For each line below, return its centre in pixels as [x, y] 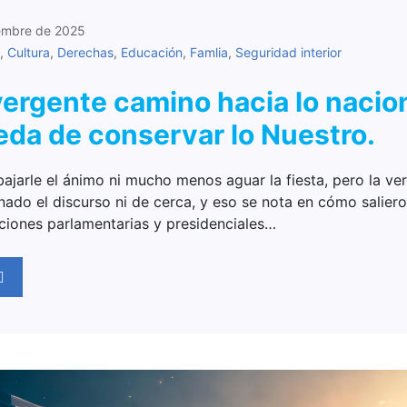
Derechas [85, 53]
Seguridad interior [288, 53]
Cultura [29, 53]
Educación [152, 53]
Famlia [209, 53]
